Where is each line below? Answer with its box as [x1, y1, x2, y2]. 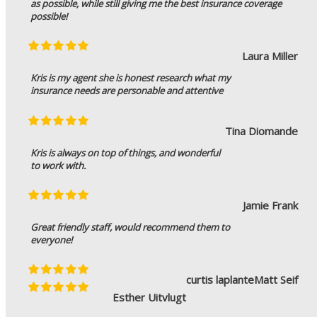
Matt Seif [254, 272, 298, 287]
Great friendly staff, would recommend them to [30, 221, 230, 234]
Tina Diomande [225, 123, 298, 138]
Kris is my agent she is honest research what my [30, 71, 231, 85]
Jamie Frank [243, 197, 298, 212]
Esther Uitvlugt [113, 290, 186, 305]
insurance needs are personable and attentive [30, 84, 223, 98]
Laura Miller [242, 49, 298, 64]
